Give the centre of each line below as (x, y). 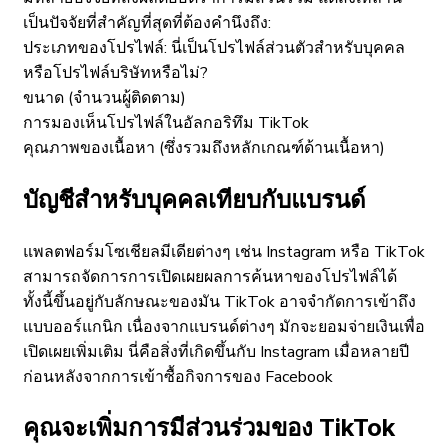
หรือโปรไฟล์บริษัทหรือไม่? (115, 72)
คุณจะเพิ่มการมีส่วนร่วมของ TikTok (209, 428)
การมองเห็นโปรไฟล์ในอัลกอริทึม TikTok (166, 122)
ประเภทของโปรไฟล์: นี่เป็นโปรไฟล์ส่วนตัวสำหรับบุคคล (214, 47)
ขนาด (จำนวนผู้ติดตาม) (104, 97)
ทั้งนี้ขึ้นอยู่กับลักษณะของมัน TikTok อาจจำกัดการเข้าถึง (219, 301)
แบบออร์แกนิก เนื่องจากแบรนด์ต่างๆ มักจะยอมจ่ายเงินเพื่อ (224, 326)
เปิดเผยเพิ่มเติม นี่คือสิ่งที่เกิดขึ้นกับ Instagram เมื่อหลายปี (216, 351)
